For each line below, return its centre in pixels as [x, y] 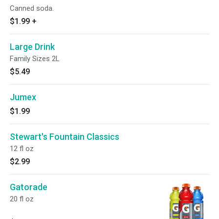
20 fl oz [22, 199]
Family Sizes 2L [35, 59]
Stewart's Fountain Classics [65, 137]
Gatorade [29, 187]
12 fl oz [22, 149]
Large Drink [32, 47]
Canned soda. [32, 8]
